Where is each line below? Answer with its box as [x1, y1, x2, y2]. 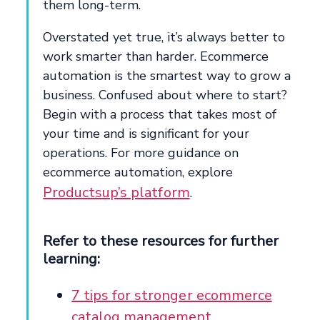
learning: [43, 249, 101, 269]
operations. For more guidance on [43, 144, 239, 161]
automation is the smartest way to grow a [43, 66, 291, 84]
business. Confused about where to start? [43, 86, 288, 104]
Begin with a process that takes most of [43, 105, 277, 123]
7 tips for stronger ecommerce [71, 285, 272, 305]
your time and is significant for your [43, 124, 250, 142]
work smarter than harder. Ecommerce [43, 47, 269, 65]
